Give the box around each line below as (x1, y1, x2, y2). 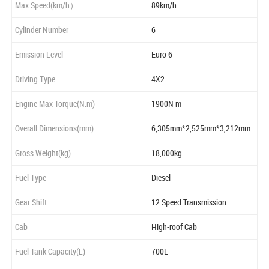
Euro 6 (151, 49, 172, 61)
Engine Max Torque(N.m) (15, 98, 95, 110)
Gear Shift (15, 196, 47, 208)
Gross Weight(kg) (15, 147, 71, 159)
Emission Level (15, 49, 63, 61)
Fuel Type (15, 172, 46, 184)
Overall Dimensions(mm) (15, 122, 94, 134)
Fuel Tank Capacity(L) (15, 246, 85, 258)
